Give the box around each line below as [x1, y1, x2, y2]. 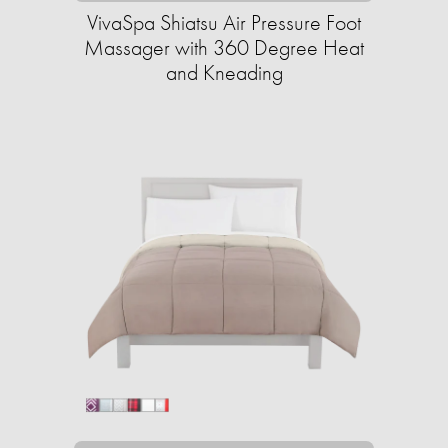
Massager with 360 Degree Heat [84, 33, 364, 62]
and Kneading [165, 58, 283, 87]
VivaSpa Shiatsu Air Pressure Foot [87, 8, 361, 37]
